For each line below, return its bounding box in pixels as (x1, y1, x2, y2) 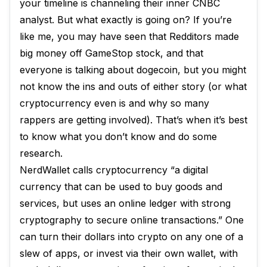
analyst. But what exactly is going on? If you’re (20, 14, 232, 26)
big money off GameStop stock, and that (20, 47, 203, 59)
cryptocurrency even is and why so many (20, 97, 209, 109)
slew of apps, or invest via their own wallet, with (20, 247, 238, 259)
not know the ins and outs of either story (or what (20, 80, 247, 92)
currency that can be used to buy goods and (20, 181, 222, 193)
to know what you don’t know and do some (20, 131, 217, 142)
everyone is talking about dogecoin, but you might (20, 64, 246, 76)
